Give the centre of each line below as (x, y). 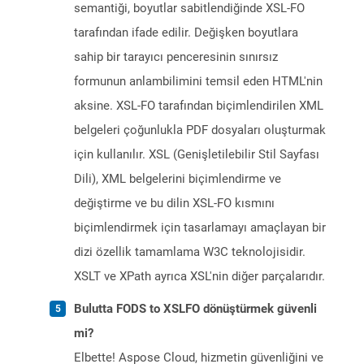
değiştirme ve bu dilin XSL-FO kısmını (174, 204)
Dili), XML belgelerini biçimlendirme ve (178, 179)
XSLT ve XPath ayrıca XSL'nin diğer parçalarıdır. (199, 277)
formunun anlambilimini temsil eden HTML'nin (198, 82)
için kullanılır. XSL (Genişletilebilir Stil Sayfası (197, 155)
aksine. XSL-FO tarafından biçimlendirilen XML (199, 106)
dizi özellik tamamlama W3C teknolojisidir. (190, 252)
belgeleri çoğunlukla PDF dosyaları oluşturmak (200, 130)
